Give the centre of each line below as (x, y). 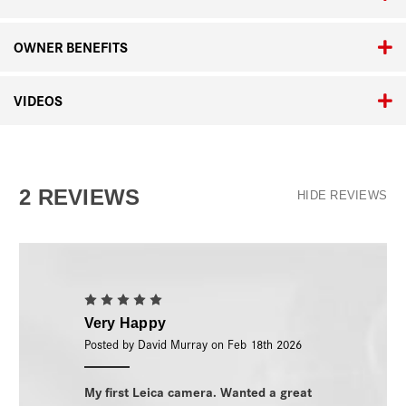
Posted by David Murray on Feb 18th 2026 (193, 344)
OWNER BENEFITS (71, 47)
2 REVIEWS (80, 198)
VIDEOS (38, 101)
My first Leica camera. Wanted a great (198, 391)
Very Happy (125, 324)
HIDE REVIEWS (342, 196)
